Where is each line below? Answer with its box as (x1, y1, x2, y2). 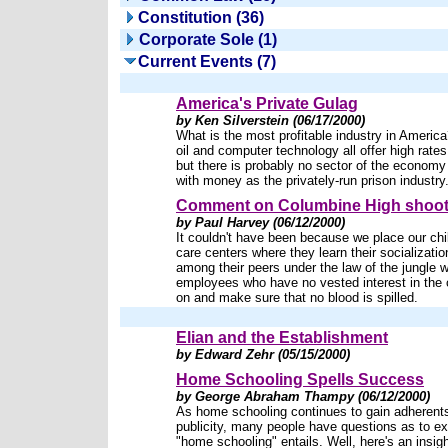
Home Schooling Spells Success (176, 371, 424, 388)
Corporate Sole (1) (139, 31, 277, 48)
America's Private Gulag (176, 95, 358, 112)
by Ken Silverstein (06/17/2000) (176, 113, 365, 128)
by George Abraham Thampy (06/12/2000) (176, 389, 430, 404)
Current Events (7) (138, 53, 276, 70)
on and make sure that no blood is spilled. (176, 290, 418, 305)
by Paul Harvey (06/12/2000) (176, 215, 345, 230)
